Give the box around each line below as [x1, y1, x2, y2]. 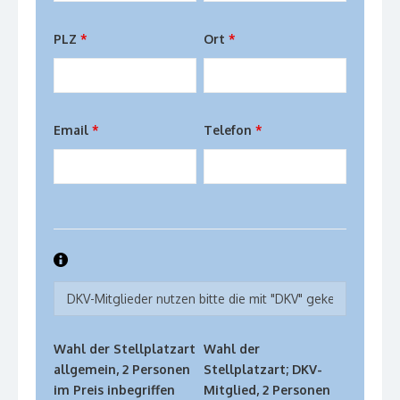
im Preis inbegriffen [54, 382, 175, 398]
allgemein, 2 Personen [54, 362, 190, 378]
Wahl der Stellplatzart [54, 341, 196, 357]
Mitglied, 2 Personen [204, 382, 331, 398]
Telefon [204, 122, 256, 138]
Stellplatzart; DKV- [204, 362, 323, 378]
